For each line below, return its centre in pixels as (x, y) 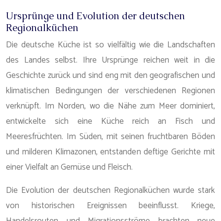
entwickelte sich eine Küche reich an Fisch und (110, 121)
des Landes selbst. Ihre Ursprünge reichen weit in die (110, 60)
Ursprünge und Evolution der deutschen (95, 16)
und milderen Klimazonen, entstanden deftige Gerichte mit (110, 152)
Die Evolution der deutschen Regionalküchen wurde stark (110, 190)
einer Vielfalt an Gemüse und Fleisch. (69, 167)
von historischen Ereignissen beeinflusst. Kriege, (110, 206)
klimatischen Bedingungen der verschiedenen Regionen (110, 91)
